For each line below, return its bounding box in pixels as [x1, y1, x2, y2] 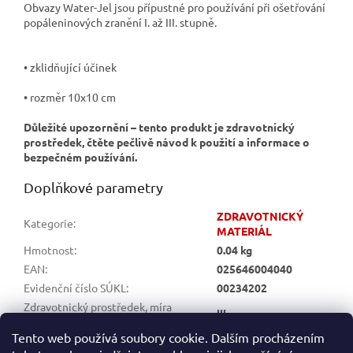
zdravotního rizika [24, 314, 113, 329]
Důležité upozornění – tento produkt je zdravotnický [24, 119, 295, 134]
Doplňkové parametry [24, 178, 163, 195]
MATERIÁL [217, 223, 272, 238]
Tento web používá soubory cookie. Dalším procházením [12, 329, 325, 345]
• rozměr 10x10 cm [24, 89, 116, 104]
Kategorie [24, 215, 73, 230]
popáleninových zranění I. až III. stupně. [24, 14, 217, 29]
